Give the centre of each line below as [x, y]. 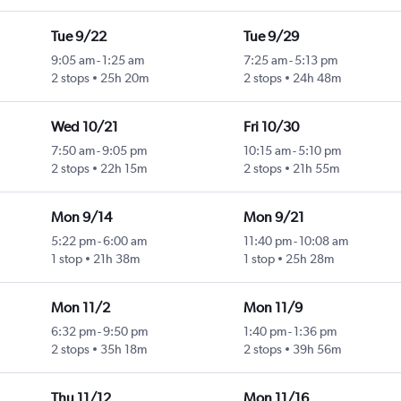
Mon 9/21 [273, 218]
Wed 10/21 [84, 127]
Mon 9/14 [81, 218]
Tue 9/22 [78, 37]
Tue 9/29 [271, 37]
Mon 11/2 [80, 308]
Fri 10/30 [271, 127]
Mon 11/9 [273, 308]
